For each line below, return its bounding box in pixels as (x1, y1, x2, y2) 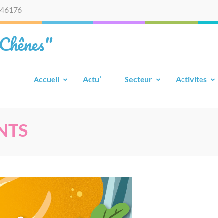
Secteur (125, 74, 152, 84)
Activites (176, 74, 207, 84)
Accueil (34, 74, 59, 84)
